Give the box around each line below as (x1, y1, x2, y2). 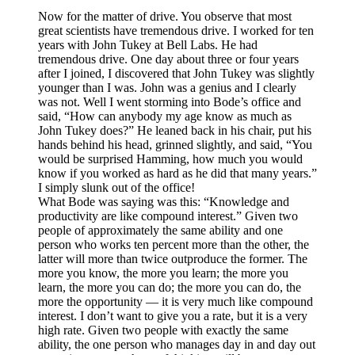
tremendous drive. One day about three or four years (38, 52, 299, 67)
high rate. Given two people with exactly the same (38, 323, 288, 338)
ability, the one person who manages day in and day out (38, 338, 315, 352)
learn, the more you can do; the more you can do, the (38, 281, 301, 295)
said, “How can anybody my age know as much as (38, 109, 292, 124)
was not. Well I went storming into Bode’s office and (38, 95, 301, 109)
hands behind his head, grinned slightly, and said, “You (38, 138, 312, 152)
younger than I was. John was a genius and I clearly (38, 81, 296, 95)
